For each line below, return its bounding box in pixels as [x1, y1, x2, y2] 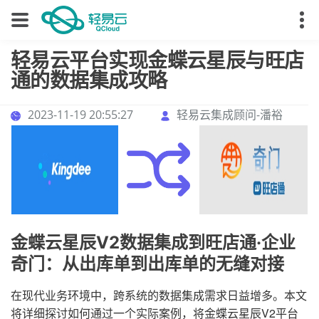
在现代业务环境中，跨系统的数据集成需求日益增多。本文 [11, 287, 307, 303]
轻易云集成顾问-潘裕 [177, 107, 283, 122]
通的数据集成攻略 [11, 68, 167, 93]
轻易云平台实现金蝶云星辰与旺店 [11, 48, 304, 73]
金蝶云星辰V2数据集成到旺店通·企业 [11, 232, 296, 253]
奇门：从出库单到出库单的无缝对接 [11, 253, 284, 274]
